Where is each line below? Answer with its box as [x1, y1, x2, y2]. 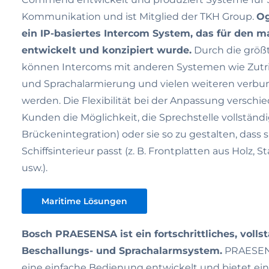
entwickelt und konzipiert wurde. [22, 44, 192, 56]
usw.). [22, 162, 47, 174]
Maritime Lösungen [41, 196, 127, 207]
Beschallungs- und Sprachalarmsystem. [22, 245, 222, 256]
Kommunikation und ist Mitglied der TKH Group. [22, 11, 256, 22]
